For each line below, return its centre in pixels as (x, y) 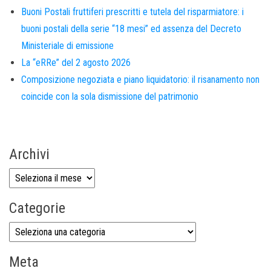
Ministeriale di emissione (67, 45)
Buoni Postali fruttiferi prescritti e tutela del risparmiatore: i (132, 11)
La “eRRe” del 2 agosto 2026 (76, 62)
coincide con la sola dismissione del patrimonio (110, 96)
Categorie (37, 208)
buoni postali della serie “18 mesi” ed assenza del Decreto (131, 28)
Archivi (29, 154)
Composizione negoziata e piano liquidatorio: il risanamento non (140, 79)
